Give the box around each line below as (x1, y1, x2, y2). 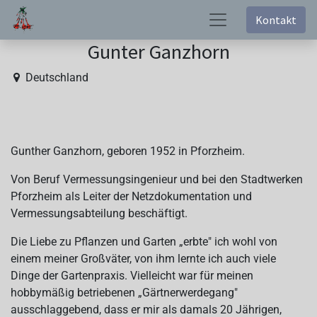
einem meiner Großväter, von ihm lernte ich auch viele (11, 252, 276, 265)
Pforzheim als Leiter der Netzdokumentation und (11, 190, 252, 203)
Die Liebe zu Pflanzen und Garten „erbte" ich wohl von (11, 235, 277, 248)
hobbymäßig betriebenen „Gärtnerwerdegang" (11, 286, 238, 299)
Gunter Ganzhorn (87, 39, 230, 64)
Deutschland (25, 71, 88, 84)
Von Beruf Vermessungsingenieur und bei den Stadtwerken (11, 173, 303, 186)
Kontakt (255, 13, 296, 27)
